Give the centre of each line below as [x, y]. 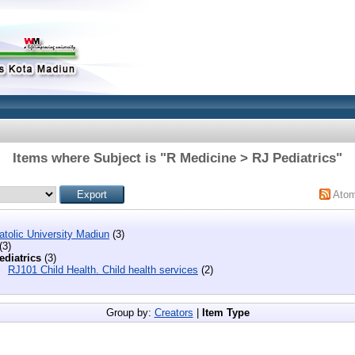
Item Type [225, 312]
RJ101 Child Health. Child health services [103, 269]
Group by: [130, 312]
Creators [174, 312]
